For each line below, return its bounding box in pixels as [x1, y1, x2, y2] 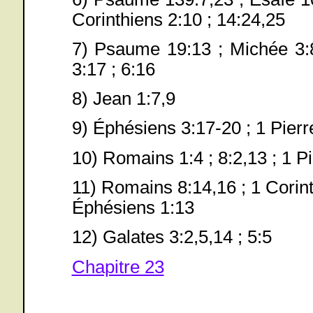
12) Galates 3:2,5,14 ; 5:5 [71, 227, 272, 247]
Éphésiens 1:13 [71, 198, 194, 218]
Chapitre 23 [71, 256, 164, 277]
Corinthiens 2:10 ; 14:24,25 [71, 9, 285, 29]
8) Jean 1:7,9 [71, 89, 175, 109]
